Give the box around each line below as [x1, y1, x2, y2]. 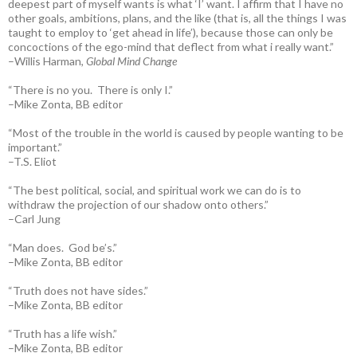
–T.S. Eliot [8, 154, 57, 168]
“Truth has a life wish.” [8, 326, 117, 340]
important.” [8, 139, 62, 154]
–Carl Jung [8, 211, 61, 226]
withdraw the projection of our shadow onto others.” [8, 197, 269, 211]
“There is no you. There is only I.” [8, 82, 173, 96]
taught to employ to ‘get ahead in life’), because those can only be [8, 25, 333, 39]
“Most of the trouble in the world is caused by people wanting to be [8, 125, 343, 139]
